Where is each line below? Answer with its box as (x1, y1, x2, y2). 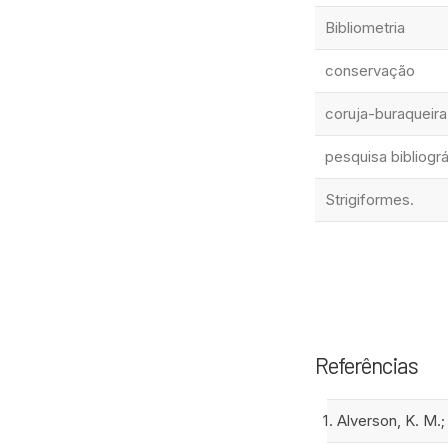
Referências (315, 350, 418, 379)
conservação (325, 60, 415, 80)
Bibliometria (325, 17, 405, 37)
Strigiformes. (325, 189, 414, 209)
